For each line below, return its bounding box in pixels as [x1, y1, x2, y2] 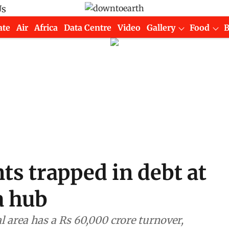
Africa [34, 22, 58, 33]
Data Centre [64, 22, 112, 33]
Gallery [147, 22, 176, 33]
